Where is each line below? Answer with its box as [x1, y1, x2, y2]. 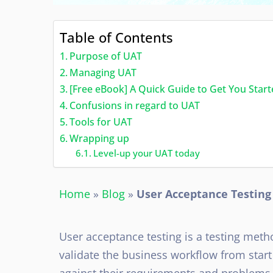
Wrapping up [69, 131, 130, 145]
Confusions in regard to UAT [69, 98, 200, 112]
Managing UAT [69, 65, 137, 79]
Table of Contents [60, 28, 173, 46]
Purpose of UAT [69, 49, 143, 63]
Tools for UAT [69, 115, 133, 129]
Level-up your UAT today [93, 146, 200, 159]
